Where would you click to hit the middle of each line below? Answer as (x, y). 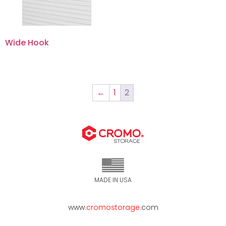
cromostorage (113, 207)
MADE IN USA (113, 180)
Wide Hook (27, 42)
